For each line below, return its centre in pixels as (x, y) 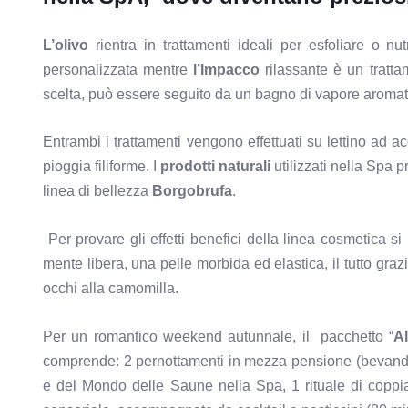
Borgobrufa (192, 191)
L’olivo (66, 45)
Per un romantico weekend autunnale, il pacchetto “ (219, 336)
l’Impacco (227, 69)
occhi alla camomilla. (111, 288)
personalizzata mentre (118, 69)
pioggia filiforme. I (102, 167)
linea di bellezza (97, 191)
